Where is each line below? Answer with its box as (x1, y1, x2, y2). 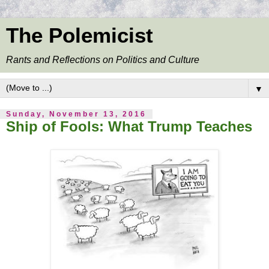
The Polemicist (6, 24, 153, 47)
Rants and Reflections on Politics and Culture (6, 55, 199, 65)
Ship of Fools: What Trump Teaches (6, 118, 252, 134)
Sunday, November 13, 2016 (6, 110, 147, 118)
